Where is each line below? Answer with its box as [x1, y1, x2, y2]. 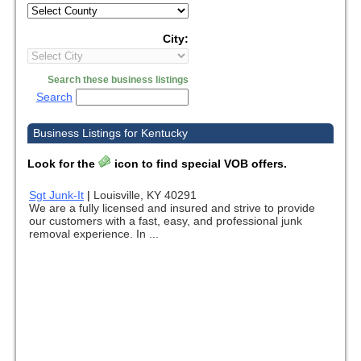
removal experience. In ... [29, 227, 159, 241]
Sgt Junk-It [29, 189, 84, 202]
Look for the [27, 157, 98, 171]
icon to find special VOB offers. [111, 157, 287, 171]
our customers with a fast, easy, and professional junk [29, 214, 302, 228]
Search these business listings [48, 73, 189, 85]
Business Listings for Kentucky [33, 127, 188, 140]
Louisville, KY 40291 [93, 189, 197, 202]
